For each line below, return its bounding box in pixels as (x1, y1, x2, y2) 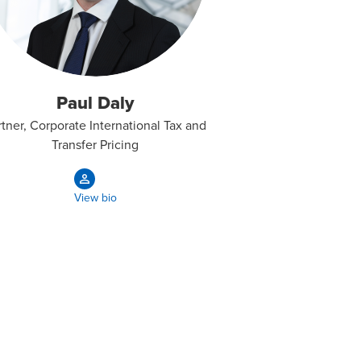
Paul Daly (56, 89, 135, 115)
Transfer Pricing (52, 135, 139, 153)
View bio (73, 189, 117, 206)
